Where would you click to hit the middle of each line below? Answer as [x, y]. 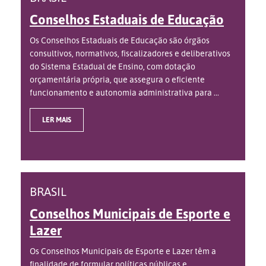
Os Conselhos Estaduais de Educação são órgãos [120, 40]
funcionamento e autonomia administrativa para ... [124, 93]
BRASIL [48, 192]
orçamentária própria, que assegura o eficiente [117, 80]
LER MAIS [57, 120]
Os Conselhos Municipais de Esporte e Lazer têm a [123, 251]
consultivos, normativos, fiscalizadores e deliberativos [130, 53]
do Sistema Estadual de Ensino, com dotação [113, 66]
